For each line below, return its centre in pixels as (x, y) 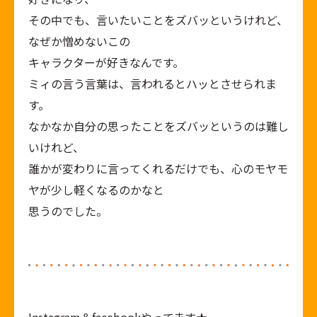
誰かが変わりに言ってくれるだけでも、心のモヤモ (158, 168)
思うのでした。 (68, 211)
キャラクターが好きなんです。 (106, 62)
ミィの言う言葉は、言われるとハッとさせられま (152, 83)
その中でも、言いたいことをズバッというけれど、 (158, 20)
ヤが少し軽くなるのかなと (96, 190)
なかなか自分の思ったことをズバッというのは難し (158, 126)
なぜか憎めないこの (79, 41)
